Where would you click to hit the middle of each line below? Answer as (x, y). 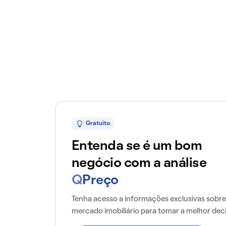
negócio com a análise (139, 163)
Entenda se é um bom (137, 146)
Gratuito (98, 124)
